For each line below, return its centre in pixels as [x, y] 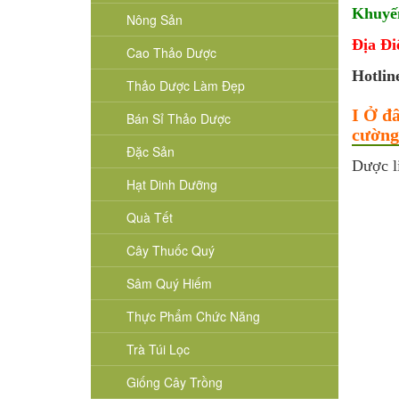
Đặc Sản [151, 152]
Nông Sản [155, 20]
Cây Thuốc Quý [171, 251]
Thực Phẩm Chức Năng [193, 317]
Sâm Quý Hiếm [169, 284]
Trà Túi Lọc [158, 350]
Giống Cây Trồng [175, 383]
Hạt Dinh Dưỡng [172, 185]
